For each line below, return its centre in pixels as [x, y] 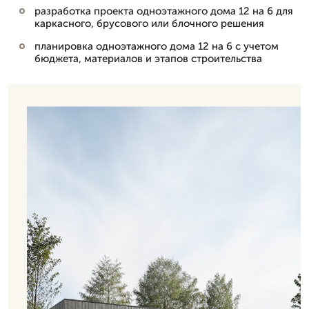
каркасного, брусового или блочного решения [149, 23]
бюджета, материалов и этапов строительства [148, 59]
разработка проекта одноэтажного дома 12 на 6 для [164, 11]
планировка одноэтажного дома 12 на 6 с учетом [157, 46]
